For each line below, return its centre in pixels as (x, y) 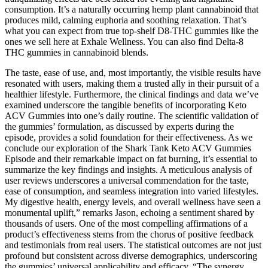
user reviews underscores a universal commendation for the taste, (127, 180)
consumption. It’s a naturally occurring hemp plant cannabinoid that (132, 9)
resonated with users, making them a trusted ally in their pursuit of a (132, 83)
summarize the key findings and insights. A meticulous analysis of (128, 169)
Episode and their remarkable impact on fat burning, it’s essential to (131, 159)
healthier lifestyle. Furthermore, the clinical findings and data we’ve (132, 94)
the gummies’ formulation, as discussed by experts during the (119, 126)
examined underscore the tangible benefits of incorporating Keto (126, 105)
